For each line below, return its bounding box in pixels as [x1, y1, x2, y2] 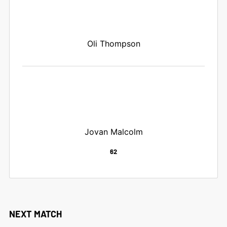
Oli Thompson [87, 38, 140, 49]
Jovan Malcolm [84, 126, 143, 137]
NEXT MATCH [9, 208, 62, 219]
